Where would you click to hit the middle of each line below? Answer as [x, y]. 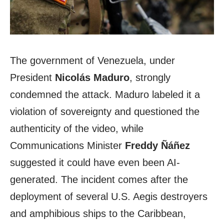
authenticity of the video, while [77, 129]
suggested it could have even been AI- [95, 163]
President [32, 78]
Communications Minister [67, 146]
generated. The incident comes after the [99, 180]
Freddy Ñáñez [157, 146]
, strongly [150, 78]
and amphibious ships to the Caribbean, [98, 214]
